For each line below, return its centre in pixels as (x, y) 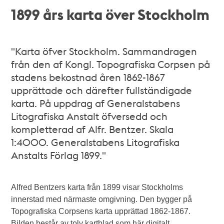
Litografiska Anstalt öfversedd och (89, 116)
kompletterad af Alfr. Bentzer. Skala (92, 129)
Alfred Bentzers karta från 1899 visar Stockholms (97, 187)
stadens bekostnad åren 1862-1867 (88, 77)
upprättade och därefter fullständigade (102, 90)
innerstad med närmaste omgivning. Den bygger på (102, 199)
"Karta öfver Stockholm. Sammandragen (104, 51)
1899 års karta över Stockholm (110, 14)
